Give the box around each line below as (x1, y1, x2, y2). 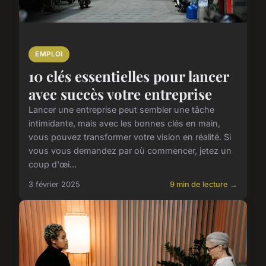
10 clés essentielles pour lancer (28, 66, 229, 86)
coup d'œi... (28, 159, 77, 170)
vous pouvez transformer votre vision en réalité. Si (28, 132, 231, 142)
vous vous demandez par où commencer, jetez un (28, 145, 232, 156)
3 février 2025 (28, 180, 80, 189)
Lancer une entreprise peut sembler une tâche (28, 104, 214, 115)
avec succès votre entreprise (28, 84, 212, 104)
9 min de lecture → (170, 180, 237, 189)
